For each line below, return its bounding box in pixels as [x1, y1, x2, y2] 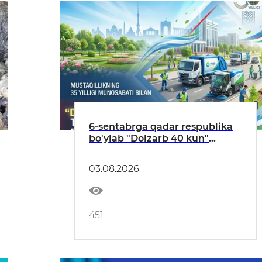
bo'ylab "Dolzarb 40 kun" [89, 133, 209, 144]
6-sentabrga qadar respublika [89, 121, 233, 133]
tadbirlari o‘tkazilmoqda [89, 144, 206, 156]
